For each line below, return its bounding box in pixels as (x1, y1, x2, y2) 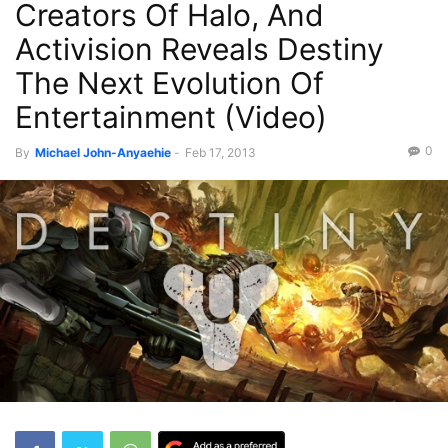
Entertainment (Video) (15, 99, 327, 135)
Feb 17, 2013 (185, 145, 256, 160)
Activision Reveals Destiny (15, 31, 384, 67)
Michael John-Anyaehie (35, 145, 171, 160)
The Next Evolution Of (15, 65, 324, 101)
